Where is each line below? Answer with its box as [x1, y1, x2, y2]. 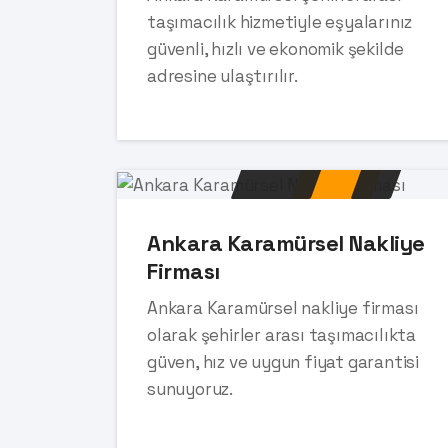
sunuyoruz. [147, 377, 234, 400]
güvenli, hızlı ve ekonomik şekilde [147, 38, 405, 61]
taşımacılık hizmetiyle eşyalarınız [147, 11, 413, 34]
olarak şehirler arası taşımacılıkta [147, 323, 416, 346]
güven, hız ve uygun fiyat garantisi [147, 350, 420, 373]
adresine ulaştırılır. [147, 65, 298, 88]
